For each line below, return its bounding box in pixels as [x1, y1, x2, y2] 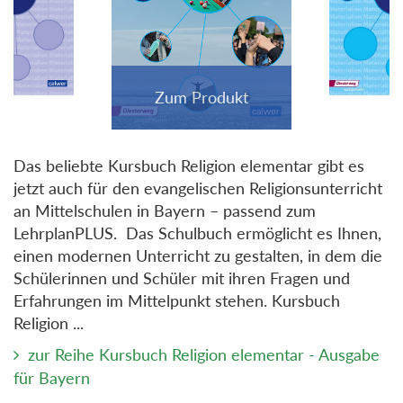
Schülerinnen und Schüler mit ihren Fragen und [13, 268, 350, 289]
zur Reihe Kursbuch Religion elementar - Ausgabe [28, 345, 380, 365]
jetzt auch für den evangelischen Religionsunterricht [13, 178, 382, 199]
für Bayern [13, 368, 90, 389]
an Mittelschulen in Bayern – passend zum [13, 201, 316, 221]
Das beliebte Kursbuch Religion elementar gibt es [13, 156, 364, 176]
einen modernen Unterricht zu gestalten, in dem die [13, 246, 382, 266]
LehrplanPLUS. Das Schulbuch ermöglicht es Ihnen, [13, 223, 381, 244]
